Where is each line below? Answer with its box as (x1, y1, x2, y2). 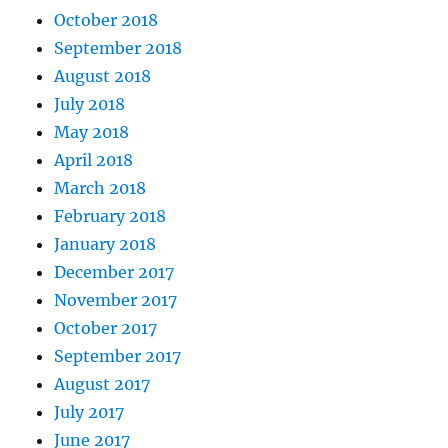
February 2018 (54, 206, 167, 226)
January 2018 (54, 234, 157, 254)
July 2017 (54, 402, 125, 422)
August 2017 (54, 374, 151, 394)
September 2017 (54, 346, 182, 366)
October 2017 (54, 318, 158, 338)
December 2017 (54, 262, 175, 282)
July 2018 (54, 94, 126, 114)
